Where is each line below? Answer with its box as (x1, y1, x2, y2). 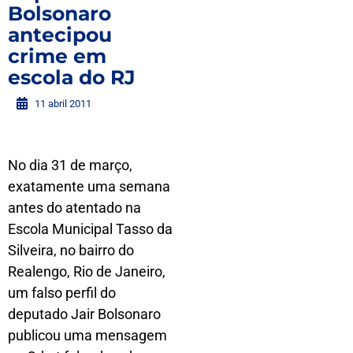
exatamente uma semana (8, 177, 170, 195)
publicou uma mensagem (8, 326, 167, 344)
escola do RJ (8, 65, 136, 89)
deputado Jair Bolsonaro (8, 305, 161, 322)
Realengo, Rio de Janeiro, (8, 262, 165, 280)
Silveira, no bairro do (8, 241, 134, 258)
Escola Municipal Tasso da (8, 220, 173, 237)
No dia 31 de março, (8, 156, 132, 173)
